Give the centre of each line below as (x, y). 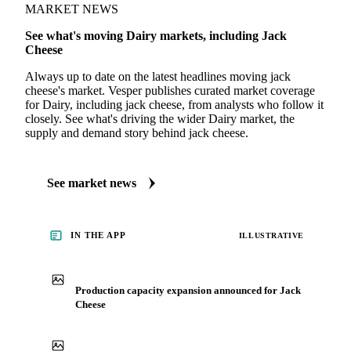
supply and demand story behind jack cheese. (137, 133)
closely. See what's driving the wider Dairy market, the (160, 119)
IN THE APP (98, 235)
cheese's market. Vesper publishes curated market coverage (170, 90)
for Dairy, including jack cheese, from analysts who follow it (174, 105)
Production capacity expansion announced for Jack (188, 290)
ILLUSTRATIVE (271, 235)
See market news (92, 183)
